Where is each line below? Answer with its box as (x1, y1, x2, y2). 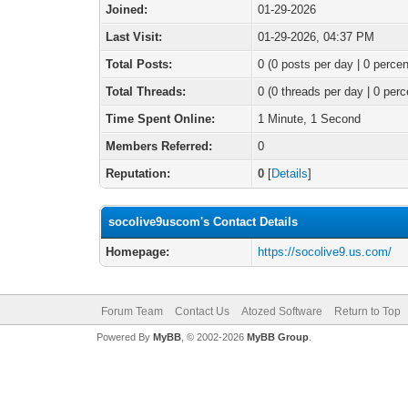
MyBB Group (246, 331, 309, 342)
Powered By (96, 331, 153, 342)
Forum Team (100, 305, 163, 318)
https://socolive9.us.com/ (258, 245, 393, 259)
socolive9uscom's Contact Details (108, 215, 299, 229)
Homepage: (106, 245, 170, 259)
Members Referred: (106, 139, 213, 153)
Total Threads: (106, 85, 187, 98)
